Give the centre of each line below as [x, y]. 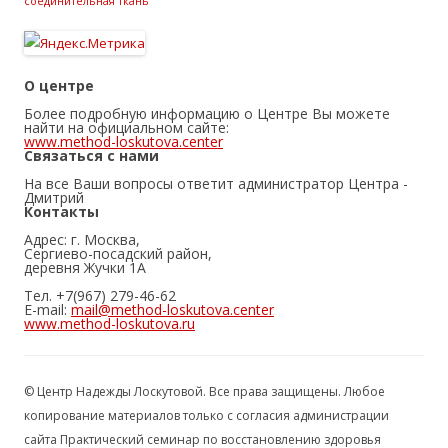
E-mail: [47, 309]
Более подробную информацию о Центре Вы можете [207, 113]
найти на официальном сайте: [126, 127]
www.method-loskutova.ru [109, 323]
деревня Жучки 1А [85, 267]
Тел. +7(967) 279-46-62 [100, 295]
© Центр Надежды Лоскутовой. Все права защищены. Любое [204, 391]
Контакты [61, 211]
